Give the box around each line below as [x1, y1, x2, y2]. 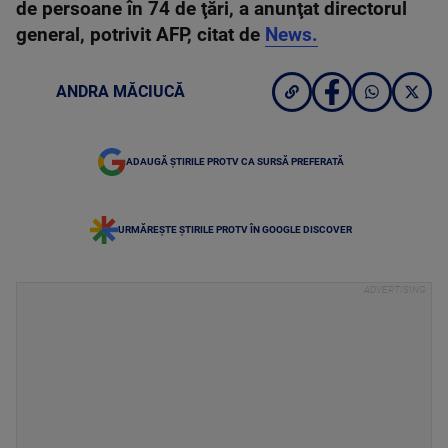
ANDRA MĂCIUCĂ [56, 82, 185, 101]
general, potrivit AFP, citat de [16, 24, 265, 46]
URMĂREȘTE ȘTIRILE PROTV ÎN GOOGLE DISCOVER [118, 224, 352, 235]
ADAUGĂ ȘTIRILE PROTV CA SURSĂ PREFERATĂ [126, 156, 344, 167]
